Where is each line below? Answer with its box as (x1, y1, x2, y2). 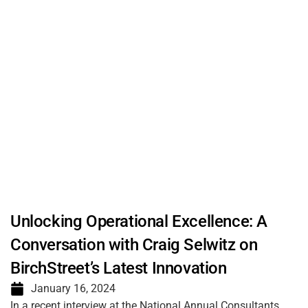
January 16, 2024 (31, 282, 115, 295)
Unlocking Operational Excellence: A (10, 212, 268, 231)
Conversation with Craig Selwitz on (10, 235, 258, 254)
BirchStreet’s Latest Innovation (10, 258, 227, 278)
